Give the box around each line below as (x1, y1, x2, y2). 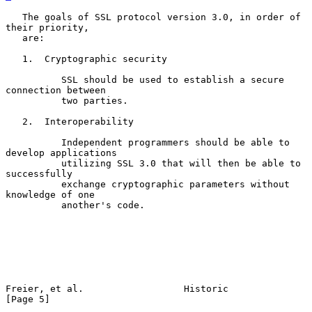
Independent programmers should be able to (6, 136, 61, 148)
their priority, (6, 22, 89, 33)
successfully (6, 168, 72, 179)
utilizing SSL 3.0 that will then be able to (6, 157, 61, 169)
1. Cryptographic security (6, 53, 22, 64)
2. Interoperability (6, 116, 22, 127)
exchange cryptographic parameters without (6, 178, 61, 189)
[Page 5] (6, 293, 50, 304)
